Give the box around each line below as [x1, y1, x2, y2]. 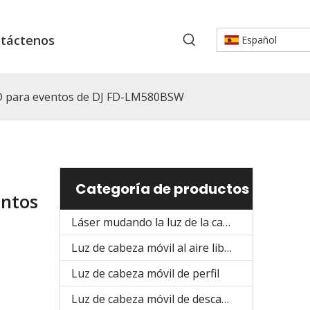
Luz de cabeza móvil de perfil [71, 265, 219, 281]
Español [241, 33, 277, 46]
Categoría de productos [75, 179, 249, 199]
